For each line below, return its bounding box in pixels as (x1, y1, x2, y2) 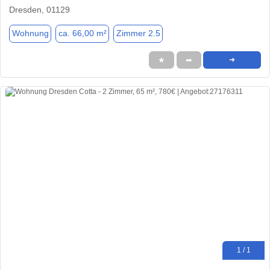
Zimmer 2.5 (116, 28, 160, 39)
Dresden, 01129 (9, 4, 70, 14)
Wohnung (11, 28, 49, 39)
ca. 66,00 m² (58, 28, 107, 39)
